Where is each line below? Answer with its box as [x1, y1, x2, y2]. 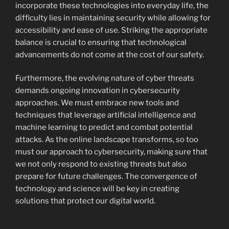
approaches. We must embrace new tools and [15, 98, 179, 107]
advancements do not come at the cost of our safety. [15, 50, 204, 59]
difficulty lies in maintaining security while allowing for [15, 13, 211, 22]
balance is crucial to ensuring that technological [15, 37, 187, 47]
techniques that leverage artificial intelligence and [15, 110, 196, 120]
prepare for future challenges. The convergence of [15, 172, 197, 181]
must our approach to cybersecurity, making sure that [15, 147, 208, 156]
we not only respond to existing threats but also [15, 159, 187, 169]
